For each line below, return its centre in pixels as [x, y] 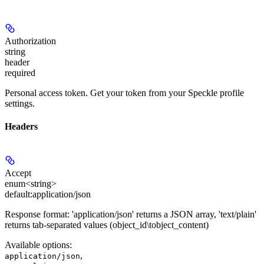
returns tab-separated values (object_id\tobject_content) [107, 225]
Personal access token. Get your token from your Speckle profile [124, 93]
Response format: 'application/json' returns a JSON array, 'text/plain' [131, 214]
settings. [20, 103]
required [20, 72]
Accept [18, 173]
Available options [37, 245]
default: [19, 194]
